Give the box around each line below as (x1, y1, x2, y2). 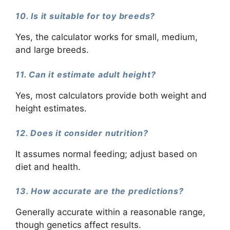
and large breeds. (15, 45, 89, 55)
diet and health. (15, 161, 81, 172)
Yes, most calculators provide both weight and (15, 90, 207, 101)
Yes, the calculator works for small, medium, (15, 32, 198, 43)
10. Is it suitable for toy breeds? (15, 11, 156, 22)
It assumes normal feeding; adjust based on (15, 148, 197, 159)
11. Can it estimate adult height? (15, 69, 156, 80)
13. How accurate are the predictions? (15, 186, 184, 197)
